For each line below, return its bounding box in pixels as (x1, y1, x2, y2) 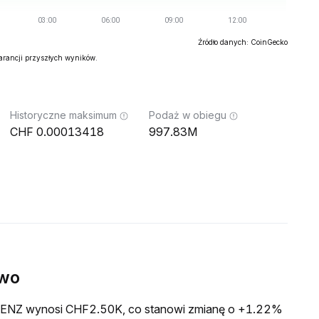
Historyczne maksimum (10, 109, 117, 121)
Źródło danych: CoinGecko (198, 38, 288, 46)
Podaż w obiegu (149, 109, 226, 121)
